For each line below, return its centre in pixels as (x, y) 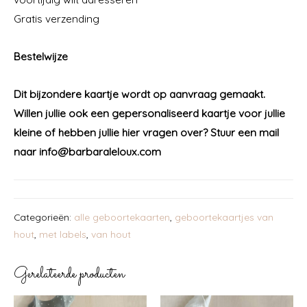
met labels (63, 234)
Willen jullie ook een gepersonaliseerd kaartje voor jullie (149, 113)
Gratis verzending (57, 19)
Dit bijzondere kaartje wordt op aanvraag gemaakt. (139, 94)
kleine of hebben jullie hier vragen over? (112, 133)
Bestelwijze (41, 57)
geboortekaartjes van (224, 217)
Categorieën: (44, 217)
